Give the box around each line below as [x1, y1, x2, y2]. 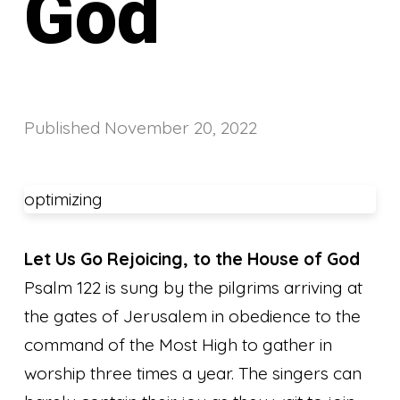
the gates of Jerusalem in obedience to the [24, 304, 362, 327]
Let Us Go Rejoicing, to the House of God [24, 247, 361, 270]
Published [24, 116, 105, 138]
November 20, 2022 [104, 116, 258, 138]
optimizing [24, 187, 104, 210]
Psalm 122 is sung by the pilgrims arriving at [24, 276, 363, 298]
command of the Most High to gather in [24, 333, 333, 355]
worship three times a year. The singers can [24, 362, 362, 384]
